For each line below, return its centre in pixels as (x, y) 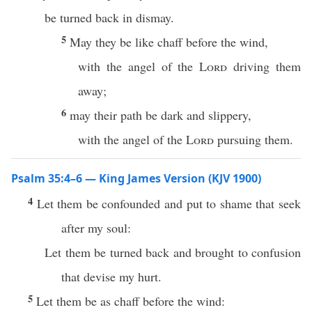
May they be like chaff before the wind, (169, 42)
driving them (264, 66)
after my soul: (96, 228)
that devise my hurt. (111, 276)
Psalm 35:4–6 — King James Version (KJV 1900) (136, 178)
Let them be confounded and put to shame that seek (169, 203)
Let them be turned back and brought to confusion (173, 252)
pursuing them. (253, 139)
